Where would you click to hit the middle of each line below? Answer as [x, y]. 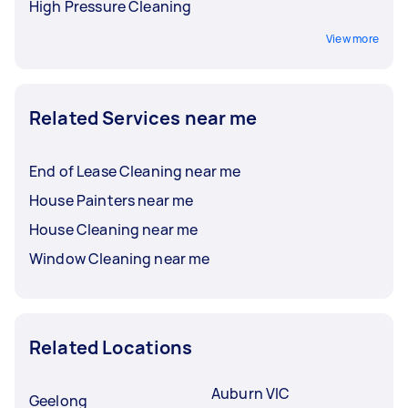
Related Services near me [143, 117]
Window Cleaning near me [120, 258]
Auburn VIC [251, 393]
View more [352, 38]
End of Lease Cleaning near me [135, 171]
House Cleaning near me [114, 229]
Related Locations [111, 347]
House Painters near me [112, 200]
